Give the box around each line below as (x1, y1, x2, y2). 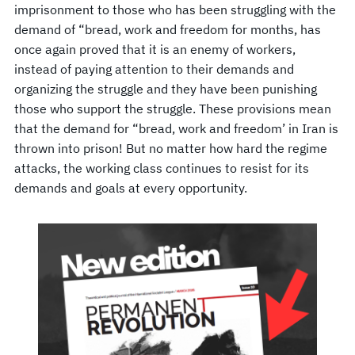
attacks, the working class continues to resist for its (14, 159, 309, 176)
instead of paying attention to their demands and (14, 60, 294, 77)
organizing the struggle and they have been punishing (14, 80, 317, 97)
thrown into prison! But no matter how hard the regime (14, 139, 327, 156)
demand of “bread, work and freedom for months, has (14, 21, 321, 37)
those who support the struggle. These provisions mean (14, 100, 331, 116)
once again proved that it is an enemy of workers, (14, 40, 296, 57)
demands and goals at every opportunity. (14, 179, 247, 196)
